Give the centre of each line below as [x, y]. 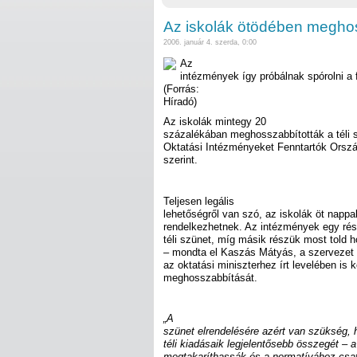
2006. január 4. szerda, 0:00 [210, 43]
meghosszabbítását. [210, 277]
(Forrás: [181, 88]
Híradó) [180, 101]
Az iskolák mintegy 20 [215, 122]
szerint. [180, 160]
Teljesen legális [199, 201]
